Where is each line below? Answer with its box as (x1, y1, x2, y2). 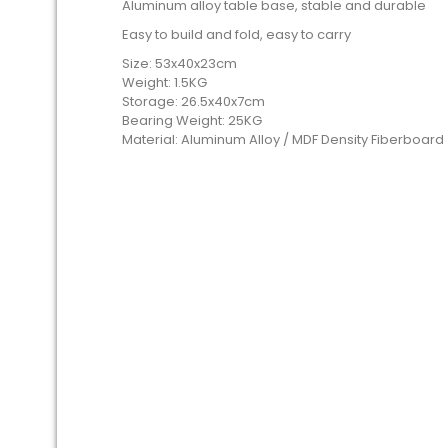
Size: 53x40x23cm (122, 54, 237, 73)
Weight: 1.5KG (122, 73, 207, 92)
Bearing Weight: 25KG (122, 111, 262, 130)
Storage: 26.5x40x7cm (122, 92, 265, 111)
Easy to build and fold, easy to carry (122, 25, 351, 44)
